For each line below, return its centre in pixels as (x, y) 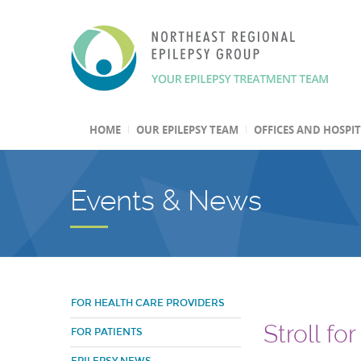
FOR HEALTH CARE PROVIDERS (148, 303)
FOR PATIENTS (107, 332)
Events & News (166, 200)
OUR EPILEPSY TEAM (187, 130)
